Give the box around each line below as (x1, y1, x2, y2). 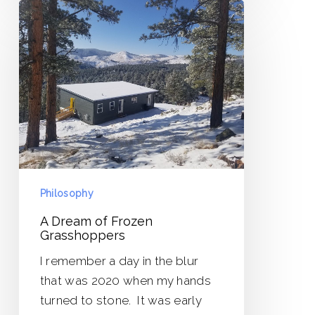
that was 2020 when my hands (39, 273, 211, 288)
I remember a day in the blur (39, 253, 199, 268)
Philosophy (39, 187, 94, 199)
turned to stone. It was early (39, 292, 202, 307)
